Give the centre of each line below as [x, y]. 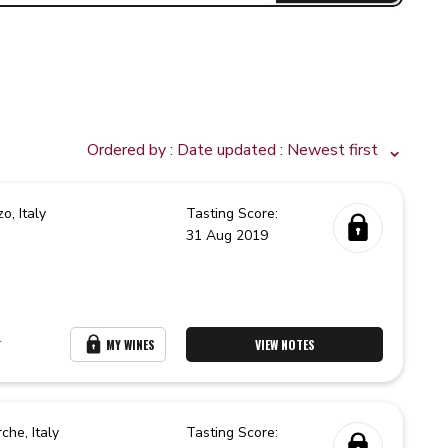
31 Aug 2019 [227, 235]
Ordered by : [132, 150]
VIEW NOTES [284, 344]
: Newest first [327, 150]
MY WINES [131, 344]
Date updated [227, 150]
